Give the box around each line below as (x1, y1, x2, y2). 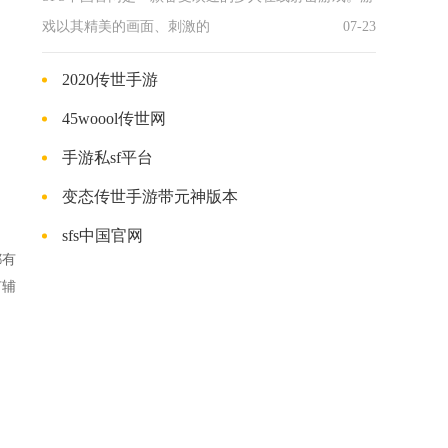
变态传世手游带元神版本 (62, 188, 238, 205)
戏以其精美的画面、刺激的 (42, 19, 210, 34)
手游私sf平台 (62, 149, 153, 166)
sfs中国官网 (62, 227, 143, 244)
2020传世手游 (62, 71, 158, 88)
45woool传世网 (62, 110, 166, 127)
